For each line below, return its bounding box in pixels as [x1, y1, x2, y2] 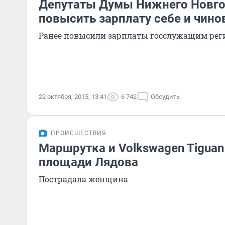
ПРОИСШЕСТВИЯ [51, 130, 106, 137]
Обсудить [151, 93, 180, 100]
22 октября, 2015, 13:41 [39, 93, 107, 100]
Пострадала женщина [39, 174, 128, 184]
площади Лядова [39, 155, 138, 169]
